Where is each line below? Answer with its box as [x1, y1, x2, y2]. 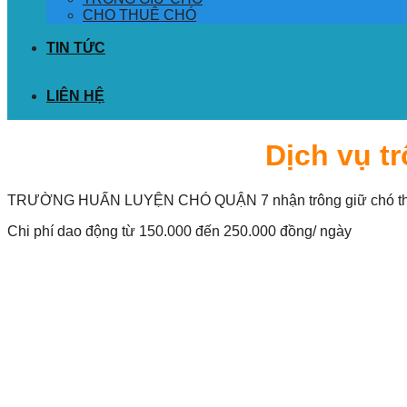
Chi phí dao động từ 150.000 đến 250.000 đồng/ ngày [7, 223, 352, 239]
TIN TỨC [46, 40, 105, 55]
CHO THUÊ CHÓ [83, 7, 196, 23]
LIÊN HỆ [46, 88, 104, 104]
